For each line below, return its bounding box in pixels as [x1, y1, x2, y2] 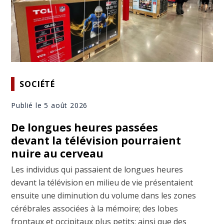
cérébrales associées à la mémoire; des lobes [11, 203, 178, 214]
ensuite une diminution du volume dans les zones [11, 190, 196, 201]
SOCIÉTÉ [19, 78, 55, 89]
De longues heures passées [11, 120, 158, 135]
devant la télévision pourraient [11, 133, 181, 148]
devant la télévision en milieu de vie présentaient [11, 177, 193, 188]
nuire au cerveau [11, 146, 104, 161]
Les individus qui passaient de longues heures [11, 164, 183, 175]
